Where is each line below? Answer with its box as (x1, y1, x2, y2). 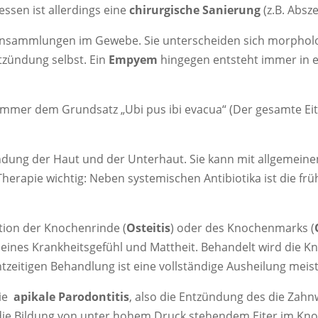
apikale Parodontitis (13, 288, 130, 305)
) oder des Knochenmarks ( (170, 219, 315, 236)
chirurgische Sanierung (129, 1, 261, 18)
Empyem (109, 51, 158, 67)
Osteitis (126, 219, 171, 236)
